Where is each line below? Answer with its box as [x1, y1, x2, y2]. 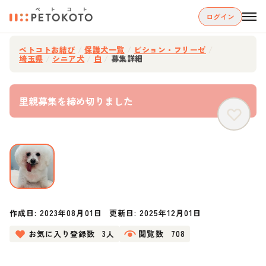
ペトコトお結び [19, 44, 75, 55]
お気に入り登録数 [28, 228, 96, 239]
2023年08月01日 [40, 207, 102, 218]
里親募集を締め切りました [19, 94, 133, 108]
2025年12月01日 [139, 207, 202, 218]
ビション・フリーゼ [134, 44, 206, 55]
